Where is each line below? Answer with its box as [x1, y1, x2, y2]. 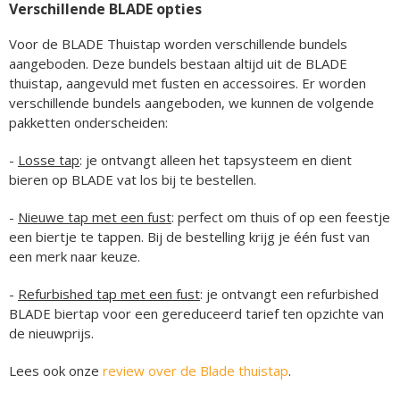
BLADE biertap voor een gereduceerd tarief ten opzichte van [9, 304, 384, 323]
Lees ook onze [9, 362, 103, 380]
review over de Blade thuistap [103, 362, 288, 380]
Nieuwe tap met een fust [18, 208, 171, 227]
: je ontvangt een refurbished [200, 285, 379, 304]
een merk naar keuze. [9, 247, 144, 266]
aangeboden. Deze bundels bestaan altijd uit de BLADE [9, 54, 347, 73]
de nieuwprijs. [9, 324, 94, 343]
